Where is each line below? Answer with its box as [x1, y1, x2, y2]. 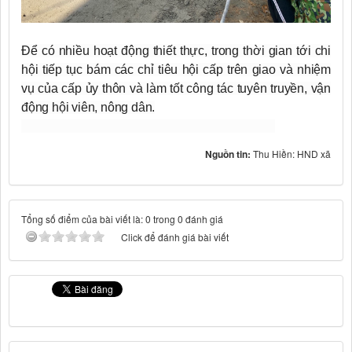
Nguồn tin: [205, 146, 253, 161]
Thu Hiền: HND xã [253, 146, 331, 160]
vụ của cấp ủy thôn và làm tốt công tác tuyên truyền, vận [21, 81, 331, 95]
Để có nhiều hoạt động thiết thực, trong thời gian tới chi [21, 43, 331, 57]
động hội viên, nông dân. [21, 100, 156, 114]
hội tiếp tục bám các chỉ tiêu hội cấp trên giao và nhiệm [21, 62, 331, 76]
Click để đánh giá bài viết [121, 229, 229, 244]
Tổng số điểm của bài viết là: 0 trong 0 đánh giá [21, 211, 223, 225]
